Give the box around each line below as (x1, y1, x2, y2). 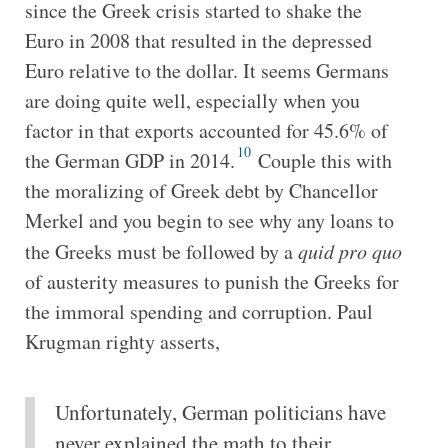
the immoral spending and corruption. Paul (24, 297, 373, 325)
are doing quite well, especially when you (24, 86, 360, 114)
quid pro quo (297, 237, 402, 264)
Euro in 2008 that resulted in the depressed (24, 26, 372, 54)
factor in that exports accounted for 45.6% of (24, 116, 388, 144)
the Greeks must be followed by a (24, 237, 298, 265)
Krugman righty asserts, (24, 327, 220, 355)
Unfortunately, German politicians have (54, 397, 386, 426)
